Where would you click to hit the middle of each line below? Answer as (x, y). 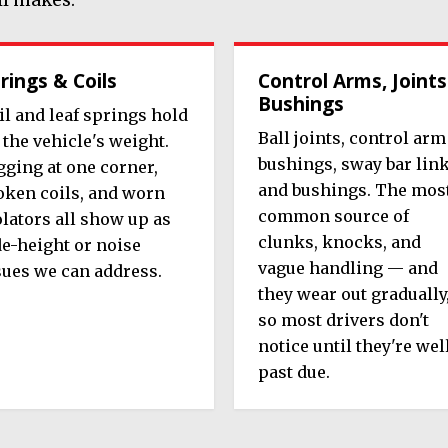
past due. (294, 372)
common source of (333, 216)
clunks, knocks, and (339, 242)
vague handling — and (348, 268)
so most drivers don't (343, 320)
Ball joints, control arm (352, 138)
